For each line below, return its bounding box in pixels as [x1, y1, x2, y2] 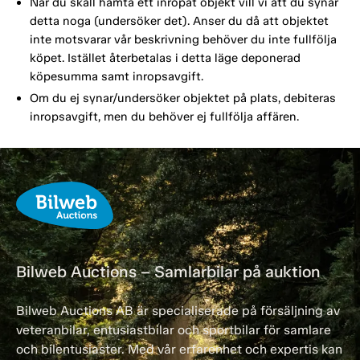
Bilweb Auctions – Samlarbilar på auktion [16, 261, 321, 281]
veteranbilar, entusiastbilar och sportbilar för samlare [16, 321, 331, 337]
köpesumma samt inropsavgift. [29, 68, 203, 84]
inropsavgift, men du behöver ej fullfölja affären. [29, 108, 299, 124]
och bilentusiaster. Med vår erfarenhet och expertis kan [16, 341, 342, 357]
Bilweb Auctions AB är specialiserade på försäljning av [16, 302, 340, 318]
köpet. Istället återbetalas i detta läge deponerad [29, 50, 301, 65]
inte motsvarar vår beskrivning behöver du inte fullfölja [29, 31, 337, 47]
